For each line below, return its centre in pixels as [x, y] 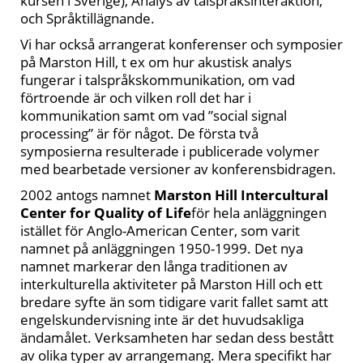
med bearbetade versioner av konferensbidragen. [178, 169]
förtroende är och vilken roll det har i [136, 98]
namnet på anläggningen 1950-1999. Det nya [162, 248]
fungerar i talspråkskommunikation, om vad [158, 80]
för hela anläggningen [259, 213]
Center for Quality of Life [106, 213]
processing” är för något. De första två [139, 133]
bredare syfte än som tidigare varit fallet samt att [174, 302]
